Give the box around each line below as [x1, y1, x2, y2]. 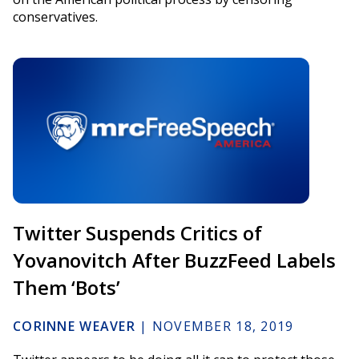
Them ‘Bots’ [13, 274, 120, 301]
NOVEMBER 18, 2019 [151, 317, 294, 336]
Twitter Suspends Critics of [13, 220, 262, 247]
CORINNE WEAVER [13, 317, 135, 336]
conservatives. [13, 7, 98, 26]
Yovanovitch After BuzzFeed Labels [13, 247, 337, 274]
